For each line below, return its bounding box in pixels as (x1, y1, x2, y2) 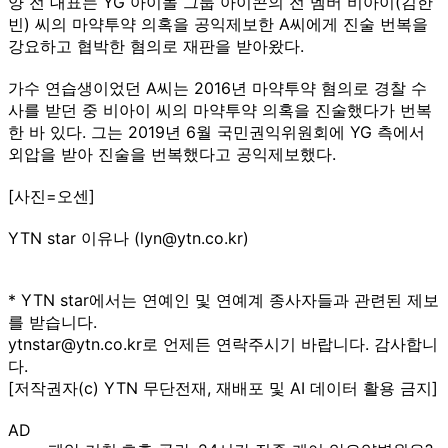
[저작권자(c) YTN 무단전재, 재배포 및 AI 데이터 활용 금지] (8, 377, 438, 398)
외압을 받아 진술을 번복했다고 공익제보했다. (8, 143, 336, 164)
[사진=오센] (8, 185, 95, 206)
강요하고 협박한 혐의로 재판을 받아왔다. (8, 35, 304, 56)
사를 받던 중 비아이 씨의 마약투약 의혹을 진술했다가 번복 (8, 99, 432, 120)
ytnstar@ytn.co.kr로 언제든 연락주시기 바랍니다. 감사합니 (8, 333, 438, 354)
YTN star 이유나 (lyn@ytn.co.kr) (8, 227, 249, 248)
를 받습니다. (8, 311, 97, 332)
